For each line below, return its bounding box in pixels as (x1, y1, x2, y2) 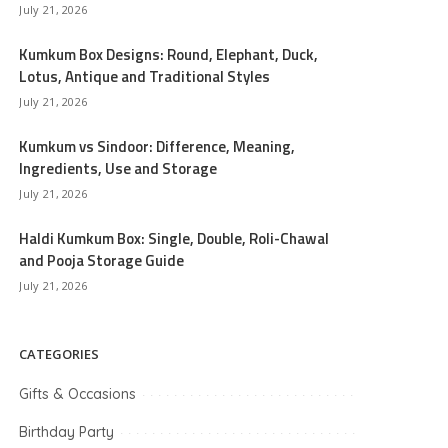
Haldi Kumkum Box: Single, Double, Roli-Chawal (19, 227, 330, 250)
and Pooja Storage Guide (19, 249, 185, 272)
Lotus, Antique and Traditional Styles (19, 65, 271, 88)
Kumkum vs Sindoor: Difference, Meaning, (19, 135, 296, 158)
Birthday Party (19, 423, 115, 441)
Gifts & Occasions (19, 385, 137, 403)
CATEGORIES (19, 345, 100, 363)
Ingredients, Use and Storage (19, 157, 218, 180)
